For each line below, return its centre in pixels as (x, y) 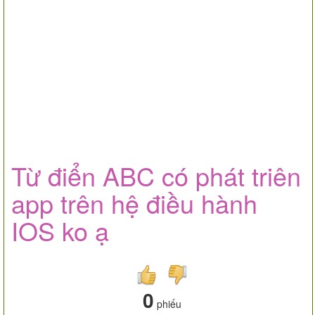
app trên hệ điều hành (134, 203)
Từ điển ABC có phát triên (156, 175)
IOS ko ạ (60, 230)
